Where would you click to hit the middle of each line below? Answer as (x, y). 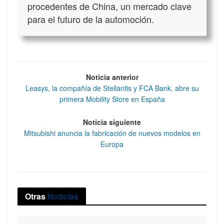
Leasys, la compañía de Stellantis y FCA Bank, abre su (112, 88)
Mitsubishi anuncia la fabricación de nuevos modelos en (112, 133)
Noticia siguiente (112, 122)
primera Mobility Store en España (112, 99)
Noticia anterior (112, 77)
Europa (112, 144)
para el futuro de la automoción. (91, 19)
